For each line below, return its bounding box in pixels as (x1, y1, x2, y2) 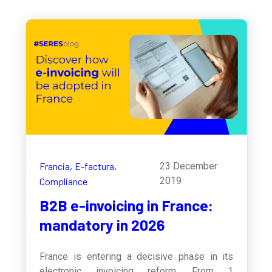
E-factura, (75, 160, 117, 172)
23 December (160, 160, 218, 172)
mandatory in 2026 (39, 216, 165, 234)
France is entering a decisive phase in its (39, 251, 234, 263)
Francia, (39, 160, 73, 172)
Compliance (39, 175, 88, 188)
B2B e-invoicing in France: (39, 196, 214, 215)
